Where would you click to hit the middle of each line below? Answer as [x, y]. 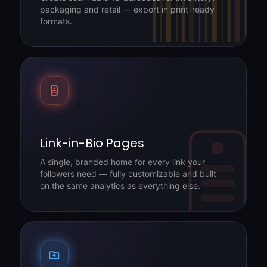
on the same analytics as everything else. [120, 186]
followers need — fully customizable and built [128, 174]
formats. [56, 21]
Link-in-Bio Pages [92, 143]
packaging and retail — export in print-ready [127, 9]
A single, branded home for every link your [122, 162]
